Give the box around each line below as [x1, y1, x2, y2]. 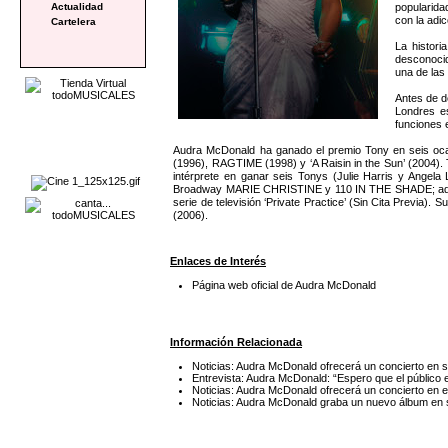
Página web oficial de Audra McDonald [192, 279, 377, 292]
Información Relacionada [170, 335, 302, 348]
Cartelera [51, 15, 96, 27]
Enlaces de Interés [170, 255, 266, 268]
